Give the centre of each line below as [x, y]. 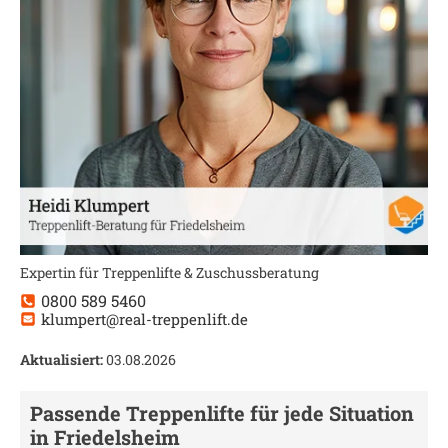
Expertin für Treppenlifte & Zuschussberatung [169, 272]
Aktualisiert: [61, 359]
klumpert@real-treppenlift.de [144, 318]
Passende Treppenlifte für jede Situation [222, 413]
